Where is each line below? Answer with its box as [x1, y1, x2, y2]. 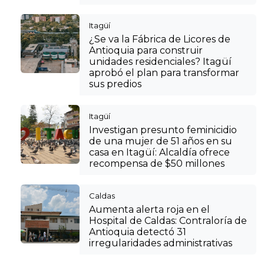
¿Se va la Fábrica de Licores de [89, 34, 230, 45]
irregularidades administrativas [89, 237, 232, 249]
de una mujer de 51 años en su [89, 136, 232, 147]
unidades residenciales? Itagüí [89, 56, 232, 67]
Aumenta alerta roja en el [89, 204, 210, 215]
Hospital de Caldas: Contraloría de [89, 215, 247, 226]
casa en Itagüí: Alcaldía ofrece [89, 147, 230, 158]
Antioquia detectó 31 [89, 226, 186, 237]
